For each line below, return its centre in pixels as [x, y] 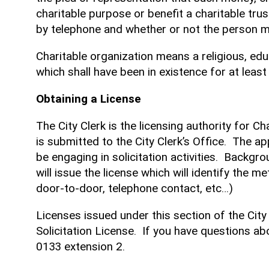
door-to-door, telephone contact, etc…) [136, 188]
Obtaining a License [89, 99]
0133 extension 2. [80, 246]
